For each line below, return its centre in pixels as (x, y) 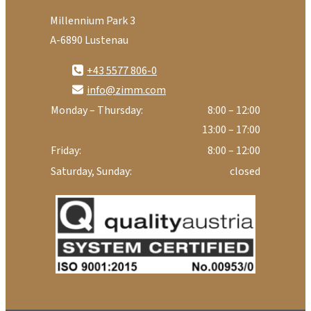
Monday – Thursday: (99, 110)
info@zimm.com (126, 90)
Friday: (68, 150)
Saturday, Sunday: (91, 171)
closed (245, 171)
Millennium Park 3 (93, 20)
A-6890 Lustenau (89, 40)
